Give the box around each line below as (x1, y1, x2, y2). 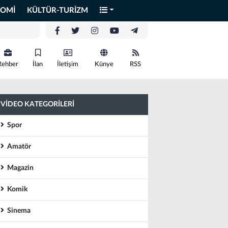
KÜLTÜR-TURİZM (27, 7, 88, 14)
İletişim (57, 61, 78, 68)
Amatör (4, 143, 31, 150)
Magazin (4, 164, 34, 172)
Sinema (4, 207, 31, 214)
